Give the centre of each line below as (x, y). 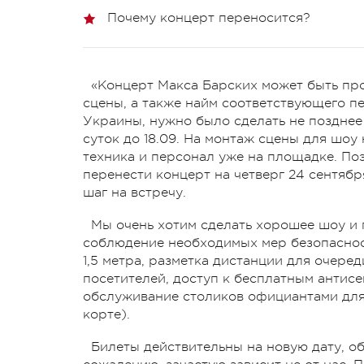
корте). (106, 314)
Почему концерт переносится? (209, 17)
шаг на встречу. (134, 192)
